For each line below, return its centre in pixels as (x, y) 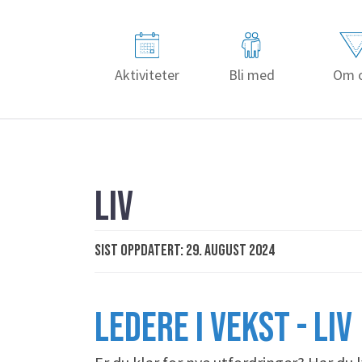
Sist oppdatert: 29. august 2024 (185, 250)
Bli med (251, 75)
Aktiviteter (147, 75)
